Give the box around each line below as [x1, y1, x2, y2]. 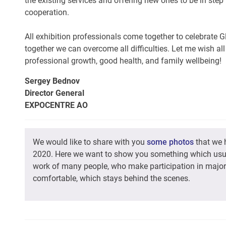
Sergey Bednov [25, 76, 80, 86]
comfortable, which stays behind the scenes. [33, 174, 190, 183]
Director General [25, 88, 84, 98]
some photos [147, 137, 194, 147]
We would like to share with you [33, 137, 147, 147]
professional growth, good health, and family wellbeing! [25, 56, 221, 66]
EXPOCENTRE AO [25, 100, 88, 110]
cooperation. [25, 8, 69, 17]
